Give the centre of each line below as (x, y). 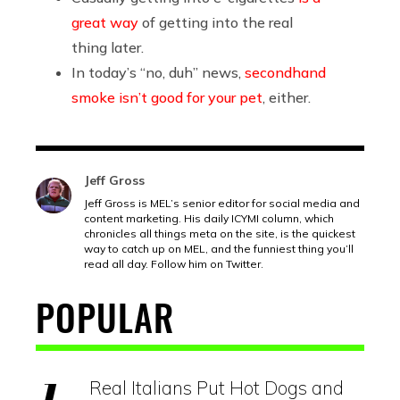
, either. (287, 97)
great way (105, 22)
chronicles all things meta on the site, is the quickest (220, 233)
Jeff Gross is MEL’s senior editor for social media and (222, 203)
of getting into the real (216, 22)
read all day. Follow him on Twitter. (174, 263)
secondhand (285, 72)
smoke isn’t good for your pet (167, 97)
